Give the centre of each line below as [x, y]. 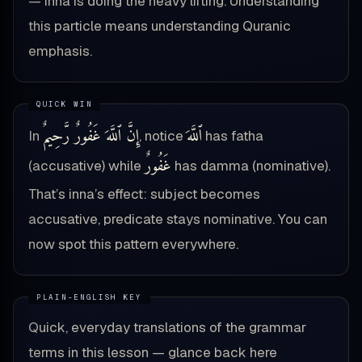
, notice [163, 136]
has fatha [233, 136]
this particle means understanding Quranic [160, 26]
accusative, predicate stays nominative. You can [178, 219]
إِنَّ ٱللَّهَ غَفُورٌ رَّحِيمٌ [91, 137]
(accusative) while [86, 166]
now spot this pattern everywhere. [133, 244]
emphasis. [60, 51]
